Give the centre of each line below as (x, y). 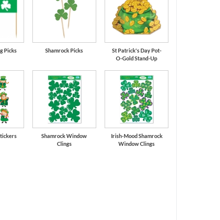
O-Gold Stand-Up (137, 58)
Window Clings (137, 143)
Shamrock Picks (64, 50)
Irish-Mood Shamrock (137, 136)
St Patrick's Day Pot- (137, 50)
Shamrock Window (64, 136)
